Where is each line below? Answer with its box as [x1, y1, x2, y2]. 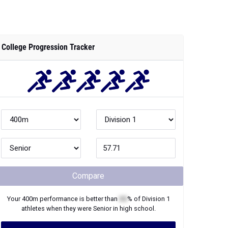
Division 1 [141, 138, 170, 146]
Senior [93, 148, 111, 156]
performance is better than [38, 138, 119, 146]
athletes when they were [21, 148, 93, 156]
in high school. [111, 148, 156, 156]
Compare [72, 115, 104, 124]
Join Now [71, 170, 105, 180]
